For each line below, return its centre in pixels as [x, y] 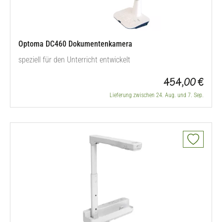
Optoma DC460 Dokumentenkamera [75, 44]
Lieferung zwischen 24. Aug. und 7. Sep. [157, 95]
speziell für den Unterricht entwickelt [74, 60]
